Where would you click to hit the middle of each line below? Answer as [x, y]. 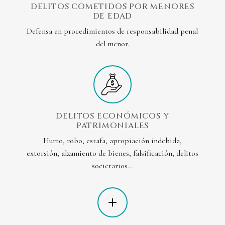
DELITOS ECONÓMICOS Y [113, 116]
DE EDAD [113, 16]
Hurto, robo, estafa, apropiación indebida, [112, 141]
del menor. [112, 44]
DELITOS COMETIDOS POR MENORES [113, 7]
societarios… [112, 166]
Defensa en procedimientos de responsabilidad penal [113, 31]
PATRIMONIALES [113, 126]
